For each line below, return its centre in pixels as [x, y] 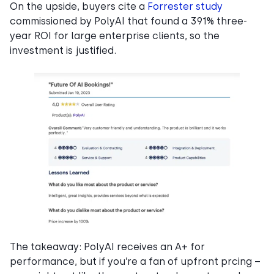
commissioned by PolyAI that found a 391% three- [128, 21]
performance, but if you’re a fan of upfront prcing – [135, 261]
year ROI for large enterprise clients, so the [115, 35]
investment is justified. [63, 50]
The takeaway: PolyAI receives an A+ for [107, 246]
